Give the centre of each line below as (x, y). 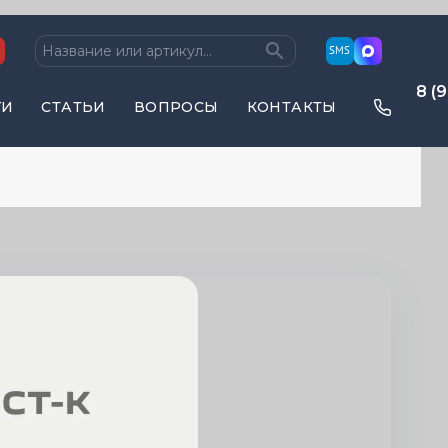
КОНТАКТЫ (291, 107)
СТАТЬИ (73, 107)
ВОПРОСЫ (176, 107)
